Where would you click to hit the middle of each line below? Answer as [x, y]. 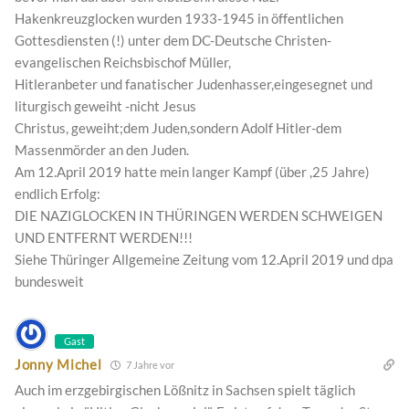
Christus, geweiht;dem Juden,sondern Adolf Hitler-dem [178, 127]
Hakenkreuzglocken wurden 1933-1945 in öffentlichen [179, 18]
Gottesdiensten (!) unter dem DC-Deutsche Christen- [173, 40]
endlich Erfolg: [58, 193]
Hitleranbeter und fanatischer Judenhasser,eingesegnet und [194, 84]
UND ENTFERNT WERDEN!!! [104, 237]
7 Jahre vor [150, 364]
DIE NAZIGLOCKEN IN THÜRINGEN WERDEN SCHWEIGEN [199, 215]
